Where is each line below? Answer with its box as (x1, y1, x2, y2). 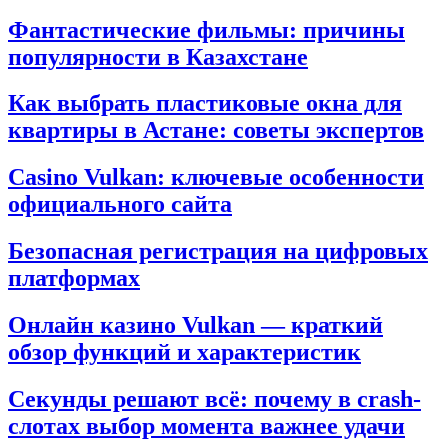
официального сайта (8, 191, 232, 218)
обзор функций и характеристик (8, 339, 361, 366)
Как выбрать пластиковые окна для (8, 90, 402, 117)
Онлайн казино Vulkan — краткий (8, 312, 383, 339)
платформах (8, 265, 140, 292)
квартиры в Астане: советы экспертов (8, 117, 424, 144)
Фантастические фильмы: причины (8, 16, 405, 43)
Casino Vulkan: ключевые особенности (8, 164, 424, 191)
